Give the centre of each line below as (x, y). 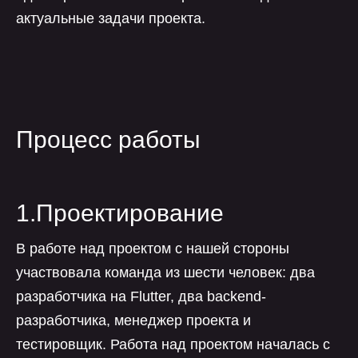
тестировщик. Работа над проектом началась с (173, 344)
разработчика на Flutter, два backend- (141, 296)
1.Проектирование (120, 213)
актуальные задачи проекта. (111, 18)
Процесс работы (108, 139)
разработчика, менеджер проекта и (133, 320)
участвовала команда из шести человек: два (165, 272)
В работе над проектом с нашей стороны (153, 249)
